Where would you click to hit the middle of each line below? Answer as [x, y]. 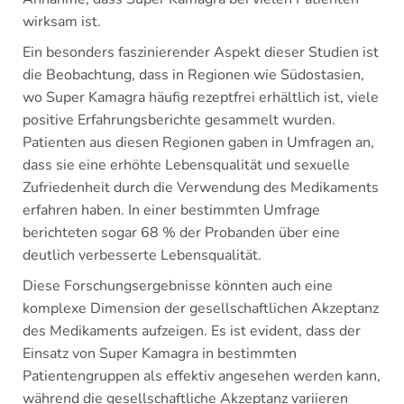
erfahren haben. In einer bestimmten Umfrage [171, 211]
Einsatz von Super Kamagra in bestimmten [160, 354]
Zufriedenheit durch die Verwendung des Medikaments [201, 188]
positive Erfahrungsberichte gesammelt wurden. [179, 120]
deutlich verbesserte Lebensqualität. [142, 256]
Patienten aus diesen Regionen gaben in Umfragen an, [198, 143]
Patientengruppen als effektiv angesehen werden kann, [202, 376]
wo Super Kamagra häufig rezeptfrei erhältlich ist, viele [201, 98]
